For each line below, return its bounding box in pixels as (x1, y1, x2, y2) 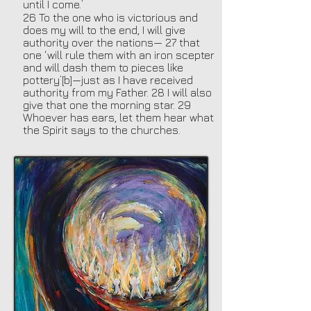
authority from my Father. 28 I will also (23, 85, 212, 99)
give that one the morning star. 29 (23, 98, 191, 111)
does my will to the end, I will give (23, 23, 185, 36)
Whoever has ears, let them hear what (23, 110, 214, 124)
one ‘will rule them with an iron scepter (23, 48, 215, 61)
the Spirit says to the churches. (23, 123, 180, 136)
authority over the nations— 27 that (23, 35, 200, 49)
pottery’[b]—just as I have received (23, 73, 193, 86)
